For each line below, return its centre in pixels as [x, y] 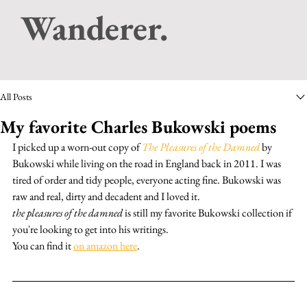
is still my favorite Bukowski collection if [208, 212]
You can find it [43, 245]
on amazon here [105, 245]
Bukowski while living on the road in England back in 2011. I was [148, 163]
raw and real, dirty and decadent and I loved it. [106, 196]
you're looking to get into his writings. [90, 229]
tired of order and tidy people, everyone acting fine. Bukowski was [148, 180]
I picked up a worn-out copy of [77, 147]
